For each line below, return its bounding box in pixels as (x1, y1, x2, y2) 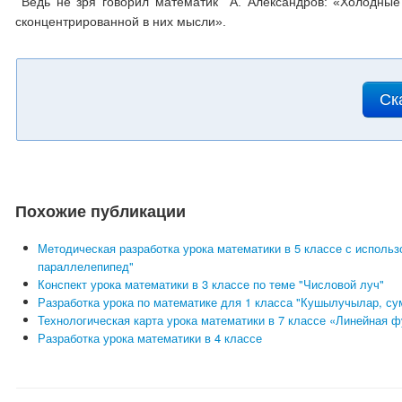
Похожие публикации (15, 199, 187, 223)
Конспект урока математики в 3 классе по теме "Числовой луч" (38, 275, 385, 293)
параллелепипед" (38, 258, 135, 275)
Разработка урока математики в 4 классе (38, 329, 263, 346)
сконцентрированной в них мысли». (15, 14, 227, 29)
